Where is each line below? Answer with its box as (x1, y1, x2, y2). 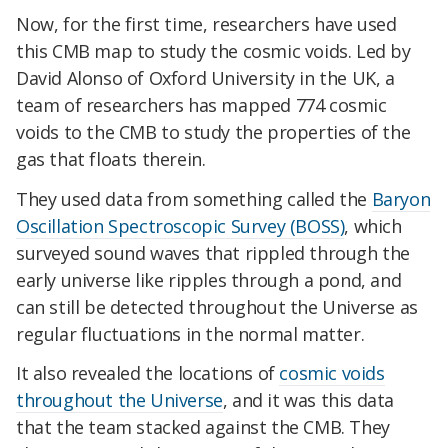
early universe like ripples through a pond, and (16, 267, 402, 292)
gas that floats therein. (16, 146, 206, 171)
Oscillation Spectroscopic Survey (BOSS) (16, 213, 345, 238)
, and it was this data (222, 388, 395, 413)
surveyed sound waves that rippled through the (16, 240, 411, 265)
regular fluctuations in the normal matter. (16, 321, 365, 346)
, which (344, 213, 402, 238)
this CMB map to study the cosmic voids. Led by (16, 38, 411, 63)
